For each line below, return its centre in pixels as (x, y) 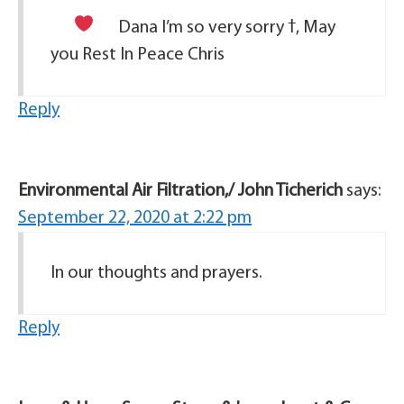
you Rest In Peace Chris (138, 55)
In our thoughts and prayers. (156, 273)
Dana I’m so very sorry (202, 28)
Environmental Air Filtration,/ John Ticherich (180, 191)
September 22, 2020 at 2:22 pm (135, 218)
